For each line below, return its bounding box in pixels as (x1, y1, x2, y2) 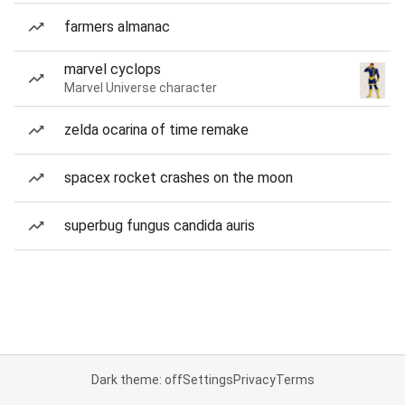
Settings (182, 372, 233, 387)
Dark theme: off (90, 372, 183, 387)
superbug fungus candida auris (64, 217, 255, 234)
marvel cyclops (64, 61, 161, 78)
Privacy (232, 372, 276, 387)
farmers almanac (64, 18, 170, 35)
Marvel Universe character (64, 80, 217, 95)
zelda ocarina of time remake (64, 121, 249, 138)
